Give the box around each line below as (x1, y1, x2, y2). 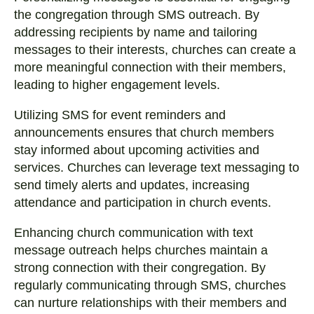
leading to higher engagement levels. (14, 78, 220, 92)
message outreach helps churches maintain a (14, 243, 268, 257)
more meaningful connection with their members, (14, 60, 286, 74)
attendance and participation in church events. (14, 196, 271, 210)
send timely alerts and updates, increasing (14, 178, 250, 192)
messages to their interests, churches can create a (14, 43, 296, 57)
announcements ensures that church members (14, 125, 274, 139)
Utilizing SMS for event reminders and (14, 108, 226, 122)
